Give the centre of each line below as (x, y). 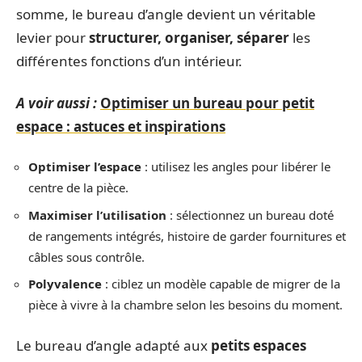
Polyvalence (65, 284)
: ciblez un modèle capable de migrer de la (221, 284)
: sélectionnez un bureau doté (250, 215)
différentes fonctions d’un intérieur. (129, 61)
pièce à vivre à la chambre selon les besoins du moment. (185, 305)
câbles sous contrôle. (86, 257)
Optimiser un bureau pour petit (207, 103)
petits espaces (259, 345)
